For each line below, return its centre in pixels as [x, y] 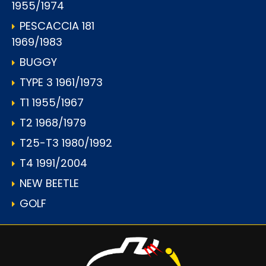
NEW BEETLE [49, 183]
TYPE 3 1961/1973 [61, 83]
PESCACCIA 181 [57, 26]
